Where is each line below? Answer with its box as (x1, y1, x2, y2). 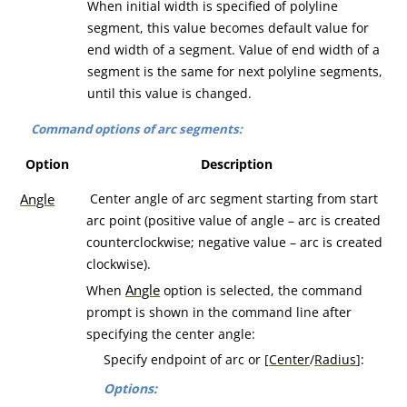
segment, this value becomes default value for (87, 19, 370, 36)
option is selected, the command (160, 282, 363, 299)
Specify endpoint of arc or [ (104, 351, 270, 368)
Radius (314, 351, 357, 368)
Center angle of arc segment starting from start (86, 190, 379, 207)
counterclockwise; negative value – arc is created (86, 233, 383, 251)
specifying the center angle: (86, 325, 256, 342)
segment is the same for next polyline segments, (87, 63, 383, 80)
